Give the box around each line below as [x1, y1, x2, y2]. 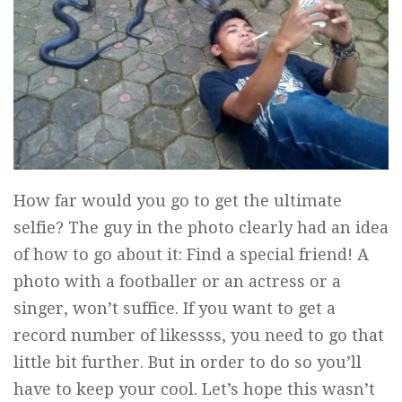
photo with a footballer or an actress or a [13, 271, 341, 291]
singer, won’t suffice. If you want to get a [13, 298, 336, 318]
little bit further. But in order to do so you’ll [13, 352, 362, 371]
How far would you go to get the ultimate [13, 190, 342, 210]
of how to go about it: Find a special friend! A [13, 244, 369, 264]
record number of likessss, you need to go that [13, 325, 384, 345]
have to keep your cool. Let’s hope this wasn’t [13, 379, 375, 398]
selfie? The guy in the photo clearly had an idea [13, 217, 389, 237]
